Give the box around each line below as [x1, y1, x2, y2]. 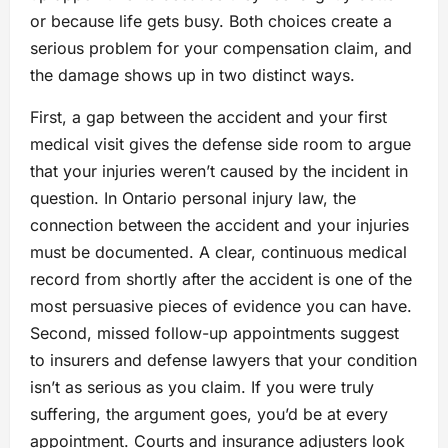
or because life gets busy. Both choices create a [30, 10, 392, 31]
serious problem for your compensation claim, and [30, 37, 412, 58]
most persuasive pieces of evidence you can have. [30, 295, 412, 316]
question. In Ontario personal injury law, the [30, 187, 356, 208]
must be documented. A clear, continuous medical [30, 241, 407, 262]
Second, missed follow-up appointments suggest [30, 322, 399, 343]
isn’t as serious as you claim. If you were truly [30, 376, 374, 397]
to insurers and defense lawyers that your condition [30, 349, 417, 370]
